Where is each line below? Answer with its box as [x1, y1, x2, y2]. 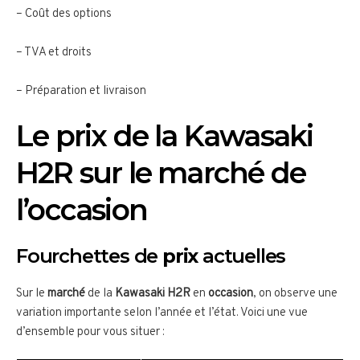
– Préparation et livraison [16, 84, 146, 100]
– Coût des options [16, 6, 112, 22]
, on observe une [253, 286, 337, 302]
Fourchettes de [16, 244, 162, 268]
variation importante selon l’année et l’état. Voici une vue [16, 305, 308, 321]
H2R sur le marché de [16, 155, 306, 191]
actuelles [198, 244, 286, 268]
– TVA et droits [16, 45, 92, 61]
